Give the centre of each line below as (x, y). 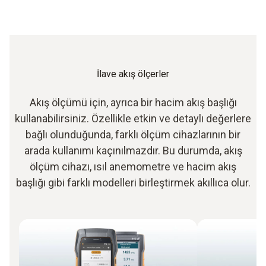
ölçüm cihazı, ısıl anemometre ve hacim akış (133, 166)
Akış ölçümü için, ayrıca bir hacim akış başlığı (133, 102)
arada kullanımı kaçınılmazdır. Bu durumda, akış (133, 150)
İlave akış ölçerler (133, 74)
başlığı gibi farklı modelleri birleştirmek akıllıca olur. (133, 182)
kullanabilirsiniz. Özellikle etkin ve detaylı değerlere (133, 118)
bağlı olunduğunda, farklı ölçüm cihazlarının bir (133, 134)
